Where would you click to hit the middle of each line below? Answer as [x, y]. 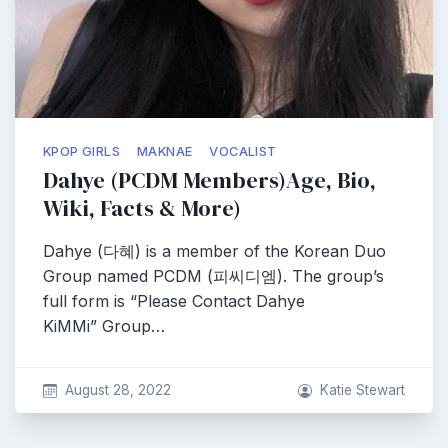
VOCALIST [243, 151]
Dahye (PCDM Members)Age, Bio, [209, 180]
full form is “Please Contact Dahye [174, 301]
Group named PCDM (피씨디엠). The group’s [213, 276]
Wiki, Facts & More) [142, 208]
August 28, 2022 [117, 390]
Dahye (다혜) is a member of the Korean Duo [214, 251]
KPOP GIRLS [81, 151]
